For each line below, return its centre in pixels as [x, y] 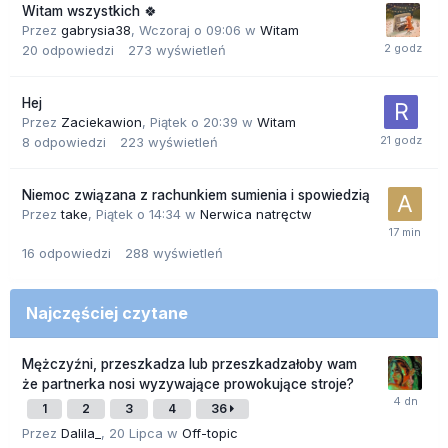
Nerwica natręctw [256, 214]
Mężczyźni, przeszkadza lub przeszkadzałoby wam [189, 364]
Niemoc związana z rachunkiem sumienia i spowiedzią [196, 195]
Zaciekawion [101, 122]
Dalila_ [81, 433]
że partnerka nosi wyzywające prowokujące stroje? [188, 384]
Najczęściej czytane [107, 313]
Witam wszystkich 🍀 [90, 11]
